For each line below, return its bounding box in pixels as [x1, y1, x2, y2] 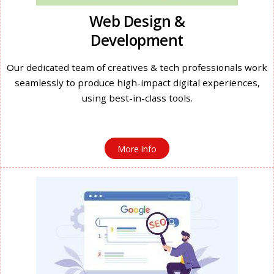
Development [91, 30, 183, 51]
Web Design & [89, 11, 185, 32]
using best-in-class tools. [81, 92, 193, 105]
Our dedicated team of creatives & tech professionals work [7, 61, 267, 74]
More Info [117, 143, 157, 155]
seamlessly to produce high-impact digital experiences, [14, 76, 260, 89]
